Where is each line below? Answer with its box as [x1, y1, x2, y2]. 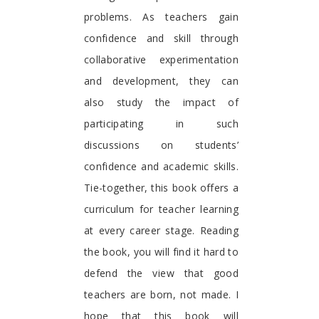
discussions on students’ [84, 137, 239, 152]
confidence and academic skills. [84, 159, 239, 173]
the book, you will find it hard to [84, 244, 239, 258]
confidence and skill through [84, 31, 239, 45]
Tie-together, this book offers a [84, 180, 239, 194]
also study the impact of [84, 95, 239, 109]
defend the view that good [84, 266, 239, 280]
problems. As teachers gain [84, 9, 239, 23]
